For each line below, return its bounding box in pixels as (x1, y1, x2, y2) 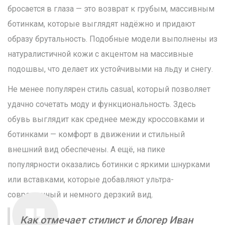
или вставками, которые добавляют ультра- (8, 175, 174, 185)
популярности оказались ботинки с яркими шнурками (8, 160, 210, 170)
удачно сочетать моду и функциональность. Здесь (8, 99, 196, 109)
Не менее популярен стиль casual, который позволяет (8, 84, 210, 94)
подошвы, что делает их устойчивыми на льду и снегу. (8, 64, 213, 74)
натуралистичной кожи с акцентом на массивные (8, 49, 193, 59)
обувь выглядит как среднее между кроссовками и (8, 115, 204, 125)
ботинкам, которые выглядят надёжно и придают (8, 19, 195, 29)
